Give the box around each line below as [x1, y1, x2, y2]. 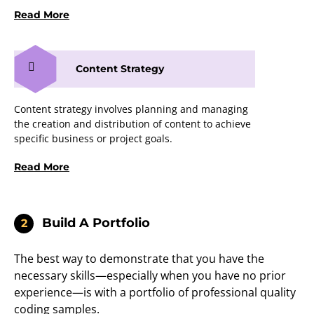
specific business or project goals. [14, 132, 172, 146]
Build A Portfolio [42, 215, 150, 231]
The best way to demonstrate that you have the [14, 251, 264, 267]
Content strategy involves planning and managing [14, 102, 248, 116]
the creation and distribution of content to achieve [14, 117, 251, 131]
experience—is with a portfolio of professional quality [14, 285, 296, 301]
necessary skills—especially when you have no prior [14, 268, 286, 284]
